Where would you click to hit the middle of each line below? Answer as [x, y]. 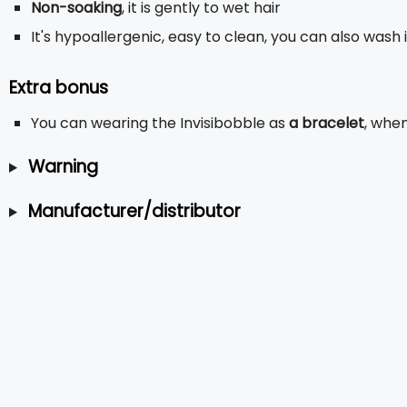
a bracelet [327, 123]
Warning [63, 167]
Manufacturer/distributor [134, 211]
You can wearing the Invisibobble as [160, 123]
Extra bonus [59, 88]
